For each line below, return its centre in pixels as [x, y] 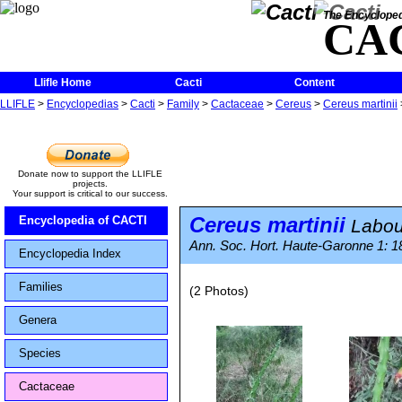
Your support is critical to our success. [90, 193]
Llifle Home [63, 83]
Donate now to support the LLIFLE [90, 174]
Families [41, 287]
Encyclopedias [83, 104]
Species [40, 353]
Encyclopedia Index [70, 253]
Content [314, 83]
